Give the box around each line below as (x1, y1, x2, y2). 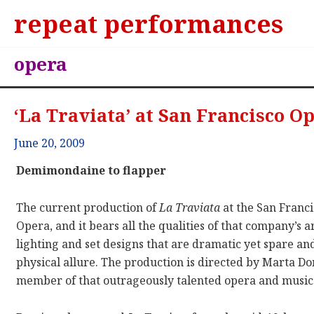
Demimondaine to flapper (16, 163, 167, 179)
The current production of (16, 200, 160, 216)
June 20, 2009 (14, 135, 86, 151)
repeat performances (14, 7, 283, 40)
